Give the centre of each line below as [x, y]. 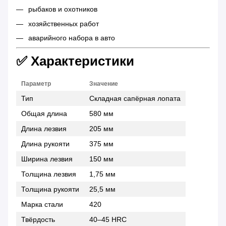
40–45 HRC [108, 219]
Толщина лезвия [49, 174]
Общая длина [44, 113]
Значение [104, 83]
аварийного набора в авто [72, 38]
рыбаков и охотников [63, 9]
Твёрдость [38, 219]
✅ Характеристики [75, 61]
